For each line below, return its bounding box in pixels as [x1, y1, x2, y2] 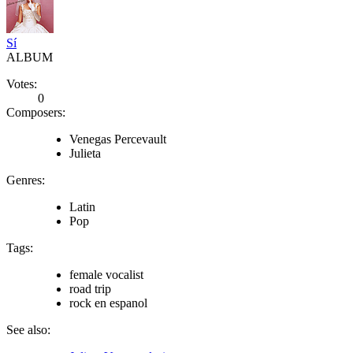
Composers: [6, 105, 65, 119]
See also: [6, 322, 50, 336]
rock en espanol [69, 295, 147, 310]
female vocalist [69, 267, 143, 281]
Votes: [6, 76, 37, 91]
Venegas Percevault [69, 132, 166, 146]
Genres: [6, 173, 45, 187]
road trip [69, 281, 111, 295]
